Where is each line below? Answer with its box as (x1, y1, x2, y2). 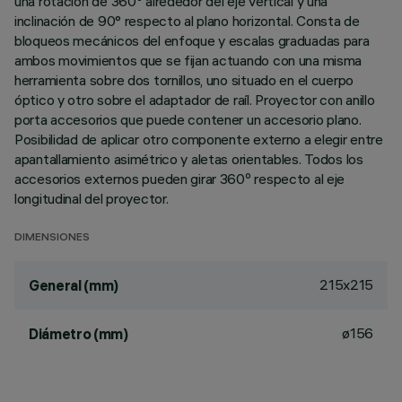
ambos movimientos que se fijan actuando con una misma (14, 51, 363, 69)
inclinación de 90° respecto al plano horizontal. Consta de (14, 12, 360, 30)
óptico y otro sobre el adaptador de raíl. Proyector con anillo (14, 91, 375, 109)
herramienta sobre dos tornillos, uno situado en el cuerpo (14, 71, 354, 89)
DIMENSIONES (14, 232, 90, 244)
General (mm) (29, 276, 119, 294)
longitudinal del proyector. (14, 189, 169, 207)
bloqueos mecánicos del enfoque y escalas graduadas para (14, 31, 370, 49)
